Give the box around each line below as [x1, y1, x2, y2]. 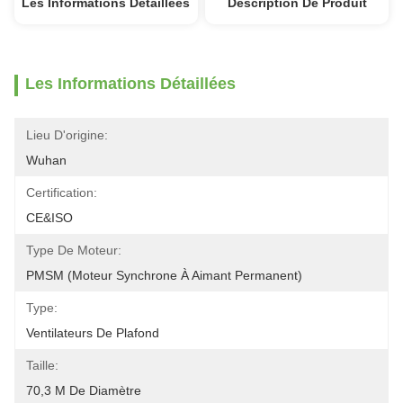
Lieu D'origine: [26, 128, 108, 142]
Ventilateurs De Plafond [26, 326, 159, 340]
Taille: [26, 358, 58, 372]
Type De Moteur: [26, 243, 121, 257]
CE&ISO [26, 210, 73, 225]
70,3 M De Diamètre [26, 383, 141, 398]
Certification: [26, 185, 97, 200]
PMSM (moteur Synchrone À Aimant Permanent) [26, 268, 302, 282]
